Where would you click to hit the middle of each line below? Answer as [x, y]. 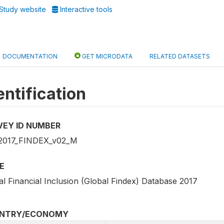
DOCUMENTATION [30, 56]
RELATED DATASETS [180, 56]
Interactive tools [85, 9]
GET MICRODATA [106, 56]
